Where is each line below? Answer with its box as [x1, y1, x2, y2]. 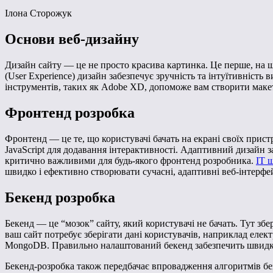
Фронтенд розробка [5, 105, 135, 121]
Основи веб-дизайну [5, 31, 139, 48]
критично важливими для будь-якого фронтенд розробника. [5, 155, 256, 166]
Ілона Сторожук [5, 8, 72, 19]
